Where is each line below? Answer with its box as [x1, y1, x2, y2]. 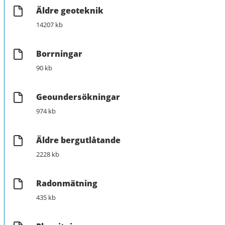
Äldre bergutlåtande [36, 134, 121, 146]
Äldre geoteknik [36, 5, 103, 16]
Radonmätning [36, 177, 97, 189]
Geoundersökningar [36, 91, 120, 102]
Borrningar [36, 48, 82, 59]
